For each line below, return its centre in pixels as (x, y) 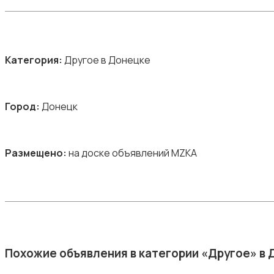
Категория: (34, 60)
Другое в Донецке (106, 60)
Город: (22, 106)
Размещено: (36, 153)
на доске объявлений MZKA (132, 153)
